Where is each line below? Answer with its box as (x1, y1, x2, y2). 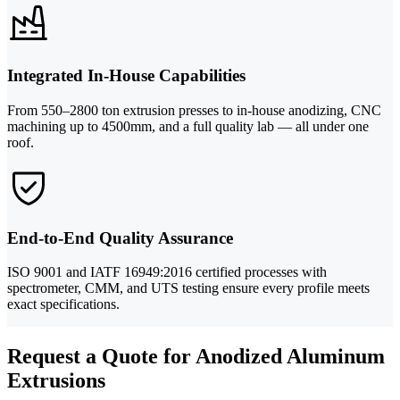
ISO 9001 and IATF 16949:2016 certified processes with (7, 264, 327, 280)
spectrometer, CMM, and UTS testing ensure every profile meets (7, 280, 370, 296)
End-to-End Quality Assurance (7, 228, 233, 247)
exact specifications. (7, 296, 120, 312)
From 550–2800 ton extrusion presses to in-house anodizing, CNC (7, 102, 381, 118)
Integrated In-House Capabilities (7, 66, 246, 86)
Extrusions (7, 369, 105, 393)
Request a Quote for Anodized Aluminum (7, 345, 385, 369)
